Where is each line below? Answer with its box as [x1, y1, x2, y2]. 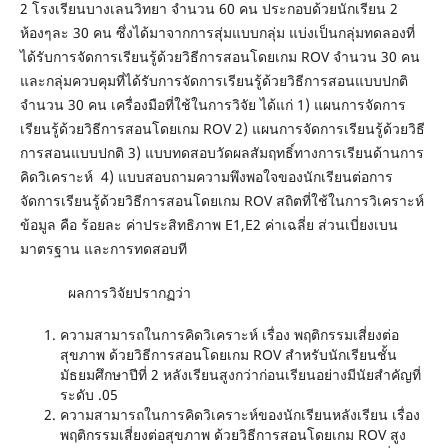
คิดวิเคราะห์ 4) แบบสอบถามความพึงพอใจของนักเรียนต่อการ [19, 166, 393, 186]
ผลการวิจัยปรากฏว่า [19, 282, 191, 302]
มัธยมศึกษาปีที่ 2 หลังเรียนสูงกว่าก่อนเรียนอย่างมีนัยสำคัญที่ [59, 365, 421, 384]
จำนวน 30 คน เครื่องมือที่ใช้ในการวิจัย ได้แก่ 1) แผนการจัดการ [19, 94, 406, 114]
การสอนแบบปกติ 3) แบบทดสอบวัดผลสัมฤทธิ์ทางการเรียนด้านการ [19, 142, 424, 162]
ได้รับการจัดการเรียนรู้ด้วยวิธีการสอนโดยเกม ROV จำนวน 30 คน [19, 46, 420, 66]
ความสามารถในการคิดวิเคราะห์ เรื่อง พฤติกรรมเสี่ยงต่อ [59, 325, 399, 344]
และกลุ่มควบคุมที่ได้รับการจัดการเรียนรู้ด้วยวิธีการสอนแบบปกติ [19, 70, 408, 90]
